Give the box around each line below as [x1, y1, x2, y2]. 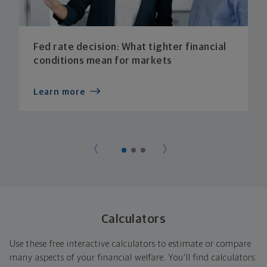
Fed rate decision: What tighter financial [33, 42, 226, 53]
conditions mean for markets [33, 56, 172, 67]
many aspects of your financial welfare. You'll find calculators [10, 253, 255, 263]
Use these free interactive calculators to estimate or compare [10, 240, 252, 249]
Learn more [33, 88, 85, 97]
